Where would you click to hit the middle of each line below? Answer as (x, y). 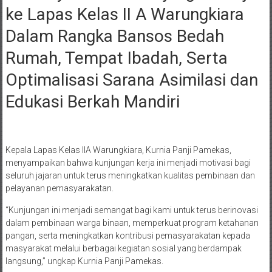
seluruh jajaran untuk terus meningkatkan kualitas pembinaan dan (130, 176)
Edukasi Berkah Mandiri (92, 102)
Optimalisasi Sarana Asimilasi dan (131, 80)
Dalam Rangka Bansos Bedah (114, 36)
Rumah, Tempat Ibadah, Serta (116, 58)
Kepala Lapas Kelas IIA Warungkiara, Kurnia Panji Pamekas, (118, 150)
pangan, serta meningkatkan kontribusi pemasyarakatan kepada (127, 236)
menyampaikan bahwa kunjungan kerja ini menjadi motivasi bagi (128, 163)
